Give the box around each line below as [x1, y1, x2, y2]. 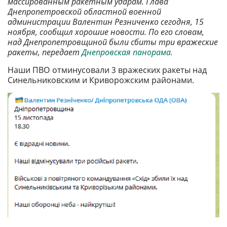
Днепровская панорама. [82, 47, 175, 58]
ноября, [8, 26, 37, 38]
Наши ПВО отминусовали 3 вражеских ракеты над [8, 64, 207, 76]
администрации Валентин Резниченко [8, 16, 161, 28]
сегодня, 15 [161, 16, 204, 28]
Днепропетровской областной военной [8, 6, 161, 18]
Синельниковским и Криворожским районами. [8, 74, 196, 86]
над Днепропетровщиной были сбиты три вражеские [8, 36, 218, 48]
